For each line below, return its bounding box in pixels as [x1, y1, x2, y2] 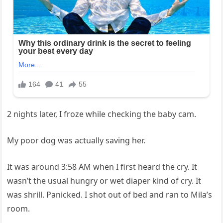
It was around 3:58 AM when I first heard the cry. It [7, 161, 198, 172]
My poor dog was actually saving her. [7, 134, 146, 146]
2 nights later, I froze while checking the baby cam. [7, 108, 197, 119]
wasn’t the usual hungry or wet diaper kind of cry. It [7, 175, 202, 186]
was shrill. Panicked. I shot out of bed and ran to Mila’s [7, 189, 213, 200]
